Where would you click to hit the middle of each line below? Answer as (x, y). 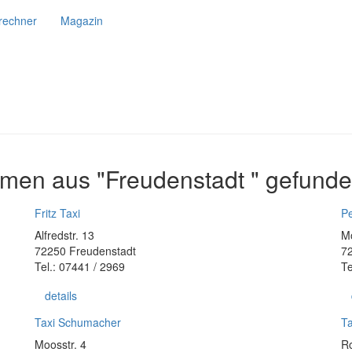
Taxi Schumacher (78, 322)
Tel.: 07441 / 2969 (80, 266)
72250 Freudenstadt (85, 251)
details (61, 295)
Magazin (82, 20)
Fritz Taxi (57, 213)
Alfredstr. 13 (64, 235)
